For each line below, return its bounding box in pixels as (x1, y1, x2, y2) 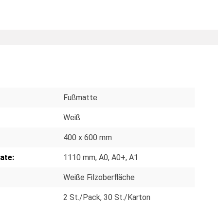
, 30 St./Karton (100, 192, 150, 202)
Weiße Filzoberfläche (63, 172, 135, 182)
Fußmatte (63, 92, 97, 102)
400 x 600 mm (63, 132, 112, 142)
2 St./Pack (63, 192, 100, 202)
